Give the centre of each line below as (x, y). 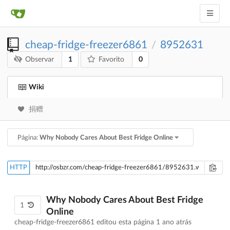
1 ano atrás (174, 223)
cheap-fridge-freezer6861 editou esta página (85, 223)
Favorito (112, 60)
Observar (40, 60)
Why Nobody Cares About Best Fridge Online (106, 138)
